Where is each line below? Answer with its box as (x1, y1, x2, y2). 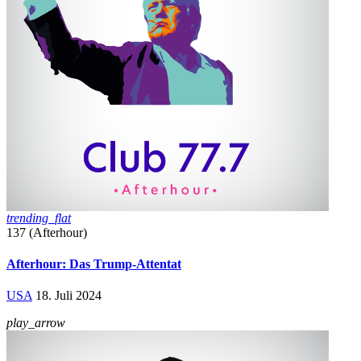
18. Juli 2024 (35, 288, 102, 303)
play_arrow (6, 316, 65, 330)
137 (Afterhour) (6, 225, 87, 239)
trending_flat (6, 210, 71, 225)
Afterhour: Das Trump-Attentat (6, 256, 181, 271)
